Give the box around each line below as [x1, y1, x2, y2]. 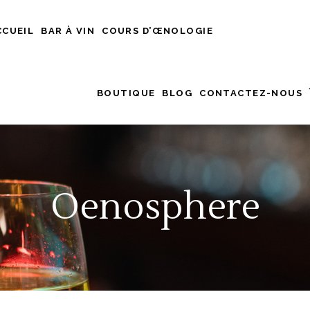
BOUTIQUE [97, 88, 156, 98]
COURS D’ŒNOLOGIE [102, 26, 213, 36]
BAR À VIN [41, 26, 95, 36]
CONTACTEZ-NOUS [199, 88, 303, 98]
